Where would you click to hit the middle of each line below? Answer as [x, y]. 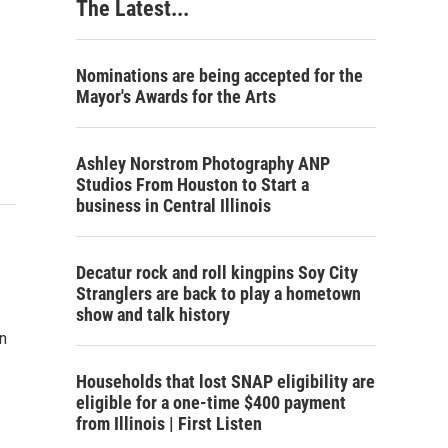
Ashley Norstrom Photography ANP [203, 163]
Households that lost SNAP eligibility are [225, 381]
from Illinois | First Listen [169, 423]
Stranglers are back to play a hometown [218, 293]
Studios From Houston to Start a [192, 184]
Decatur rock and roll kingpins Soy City [217, 272]
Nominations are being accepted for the [219, 75]
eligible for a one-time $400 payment [211, 402]
